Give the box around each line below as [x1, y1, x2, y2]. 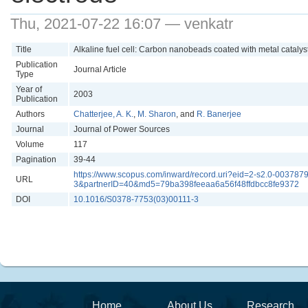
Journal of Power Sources [74, 124, 170, 134]
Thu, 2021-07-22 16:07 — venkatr [10, 15, 233, 32]
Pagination [16, 155, 56, 164]
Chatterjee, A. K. [74, 109, 133, 119]
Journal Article [74, 65, 126, 74]
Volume [16, 140, 44, 149]
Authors [16, 109, 45, 119]
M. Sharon [137, 109, 176, 119]
